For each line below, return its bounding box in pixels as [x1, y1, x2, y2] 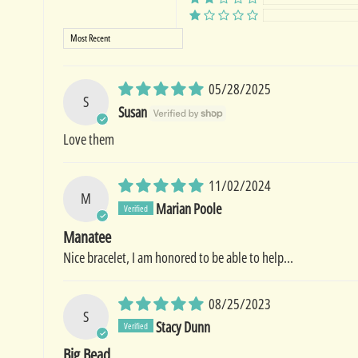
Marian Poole [156, 198, 222, 218]
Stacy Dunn [156, 316, 211, 336]
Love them [62, 129, 114, 149]
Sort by [62, 27, 97, 47]
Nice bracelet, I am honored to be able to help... [62, 247, 293, 267]
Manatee [62, 225, 111, 248]
